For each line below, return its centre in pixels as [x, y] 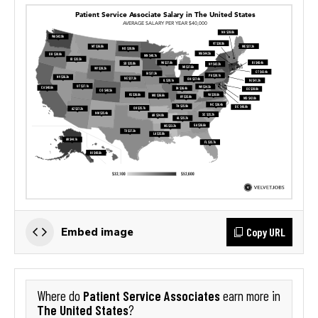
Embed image [97, 231]
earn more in [250, 296]
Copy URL [266, 231]
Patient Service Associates [152, 295]
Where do [60, 296]
